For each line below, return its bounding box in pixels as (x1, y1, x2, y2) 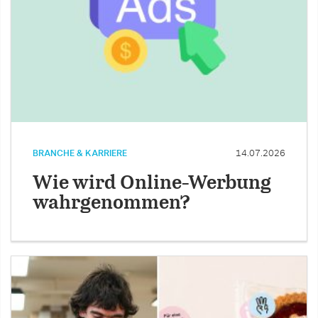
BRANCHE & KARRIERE (33, 149, 127, 158)
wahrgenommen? (33, 194, 190, 213)
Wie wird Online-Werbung (33, 175, 271, 193)
